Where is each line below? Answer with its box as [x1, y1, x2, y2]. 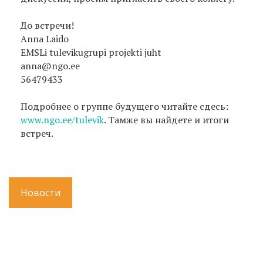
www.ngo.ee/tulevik [21, 113, 104, 126]
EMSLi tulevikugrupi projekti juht [21, 45, 161, 59]
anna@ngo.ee [21, 59, 80, 72]
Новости [21, 186, 60, 199]
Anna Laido [21, 32, 69, 45]
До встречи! [21, 18, 74, 32]
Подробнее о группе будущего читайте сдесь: [21, 99, 228, 113]
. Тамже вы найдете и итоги [104, 113, 229, 126]
